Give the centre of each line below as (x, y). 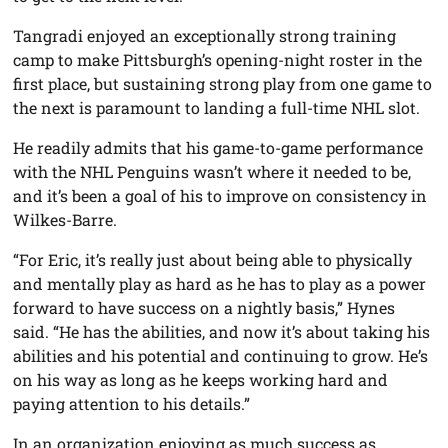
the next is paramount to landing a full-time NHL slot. (217, 108)
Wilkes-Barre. (65, 220)
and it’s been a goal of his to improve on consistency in (220, 196)
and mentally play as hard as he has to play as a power (220, 284)
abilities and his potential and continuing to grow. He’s (221, 356)
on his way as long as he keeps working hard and (201, 380)
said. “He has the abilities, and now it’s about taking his (222, 332)
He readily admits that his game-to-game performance (218, 148)
